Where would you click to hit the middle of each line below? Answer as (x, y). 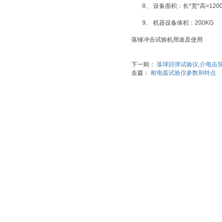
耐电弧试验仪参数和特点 (183, 73)
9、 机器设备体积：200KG (178, 23)
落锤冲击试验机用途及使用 (167, 40)
